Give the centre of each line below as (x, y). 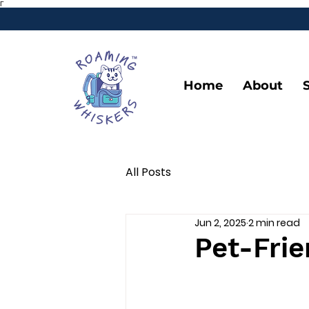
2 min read (274, 222)
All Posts (148, 172)
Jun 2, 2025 (220, 222)
